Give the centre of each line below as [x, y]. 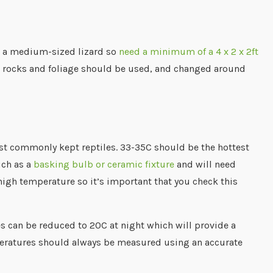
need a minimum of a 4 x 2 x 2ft [189, 52]
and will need [206, 165]
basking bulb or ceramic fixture [105, 165]
